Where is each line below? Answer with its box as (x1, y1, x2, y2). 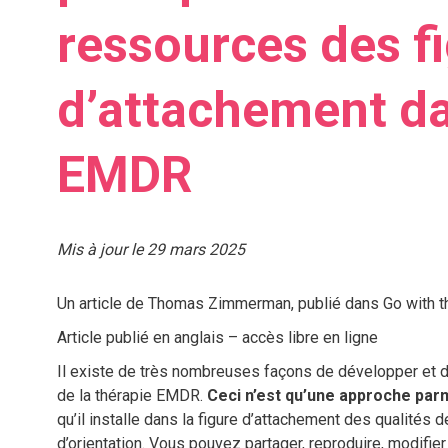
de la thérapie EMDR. (56, 386, 207, 406)
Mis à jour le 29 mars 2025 (56, 240, 245, 260)
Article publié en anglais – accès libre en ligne (56, 328, 378, 348)
